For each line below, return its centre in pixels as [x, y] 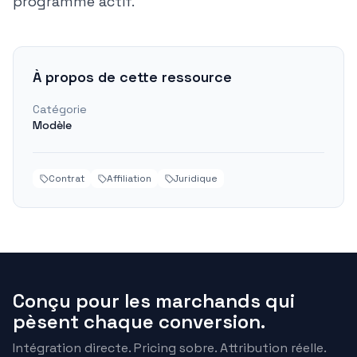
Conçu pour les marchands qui [154, 301]
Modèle [52, 125]
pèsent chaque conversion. [139, 322]
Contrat [67, 178]
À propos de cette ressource [132, 77]
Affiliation [129, 178]
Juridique [196, 178]
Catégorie [60, 109]
